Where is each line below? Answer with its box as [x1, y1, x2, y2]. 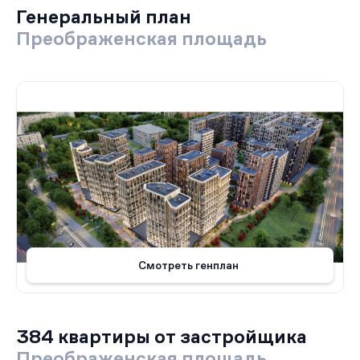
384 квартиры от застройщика [16, 325, 307, 347]
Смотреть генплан [137, 258, 239, 272]
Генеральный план [16, 6, 191, 27]
